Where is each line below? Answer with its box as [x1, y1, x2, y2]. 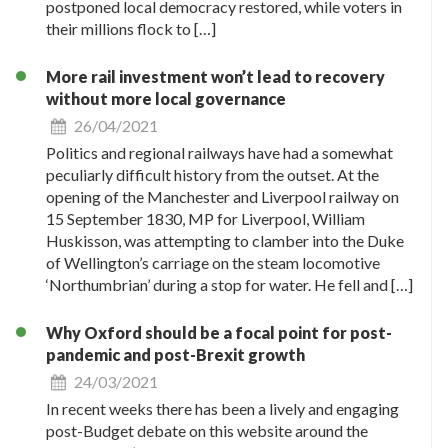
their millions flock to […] [46, 18, 216, 38]
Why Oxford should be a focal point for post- [46, 322, 392, 342]
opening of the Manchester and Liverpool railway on [46, 186, 399, 206]
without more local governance [46, 88, 286, 108]
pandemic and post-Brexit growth [46, 344, 305, 364]
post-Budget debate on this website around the [46, 420, 368, 440]
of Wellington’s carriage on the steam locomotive [46, 252, 380, 272]
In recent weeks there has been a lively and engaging [46, 398, 399, 418]
